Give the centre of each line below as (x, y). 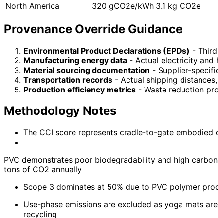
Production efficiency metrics (80, 89)
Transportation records (68, 80)
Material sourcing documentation (87, 70)
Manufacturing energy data (75, 60)
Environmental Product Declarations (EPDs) (107, 50)
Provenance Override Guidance (93, 29)
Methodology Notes (60, 111)
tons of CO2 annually (43, 170)
